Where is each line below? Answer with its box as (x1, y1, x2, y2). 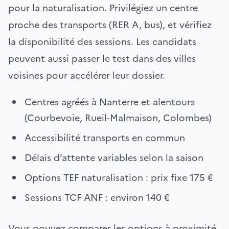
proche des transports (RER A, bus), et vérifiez (8, 18, 212, 32)
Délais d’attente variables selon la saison (25, 151, 203, 165)
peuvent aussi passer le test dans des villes (8, 52, 196, 65)
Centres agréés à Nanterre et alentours (25, 95, 195, 109)
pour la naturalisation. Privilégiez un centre (8, 1, 198, 15)
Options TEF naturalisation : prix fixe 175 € (25, 171, 213, 185)
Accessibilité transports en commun (25, 131, 185, 145)
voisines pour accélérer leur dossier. (8, 68, 165, 82)
